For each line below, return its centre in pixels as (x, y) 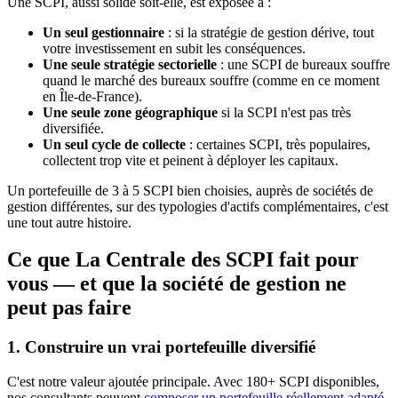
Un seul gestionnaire (103, 32)
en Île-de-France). (92, 96)
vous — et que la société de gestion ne (177, 284)
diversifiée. (73, 128)
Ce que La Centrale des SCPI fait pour (183, 260)
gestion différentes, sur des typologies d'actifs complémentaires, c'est (198, 206)
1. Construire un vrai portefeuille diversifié (161, 347)
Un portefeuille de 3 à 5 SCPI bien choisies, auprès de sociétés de (190, 190)
